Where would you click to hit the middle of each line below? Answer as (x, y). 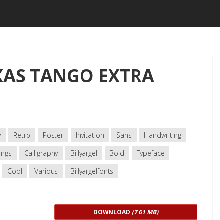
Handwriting (163, 135)
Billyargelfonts (92, 171)
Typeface (151, 153)
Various (46, 171)
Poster (53, 135)
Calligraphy (41, 153)
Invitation (90, 135)
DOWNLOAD (113, 212)
